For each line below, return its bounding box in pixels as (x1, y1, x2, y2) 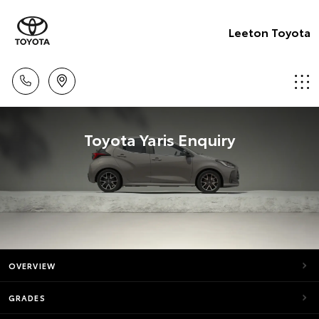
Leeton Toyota (229, 23, 310, 40)
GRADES (9, 292, 46, 303)
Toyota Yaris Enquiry (83, 127, 236, 150)
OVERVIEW (9, 260, 56, 271)
